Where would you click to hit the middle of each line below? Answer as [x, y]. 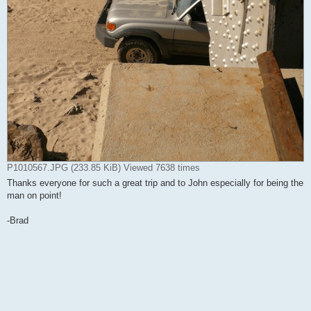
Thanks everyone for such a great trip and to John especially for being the [155, 183]
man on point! [34, 196]
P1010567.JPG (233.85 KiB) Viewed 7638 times [103, 168]
